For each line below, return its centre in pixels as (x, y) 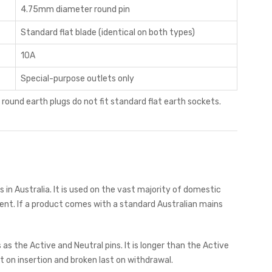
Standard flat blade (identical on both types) (108, 32)
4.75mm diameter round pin (75, 9)
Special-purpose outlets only (77, 78)
